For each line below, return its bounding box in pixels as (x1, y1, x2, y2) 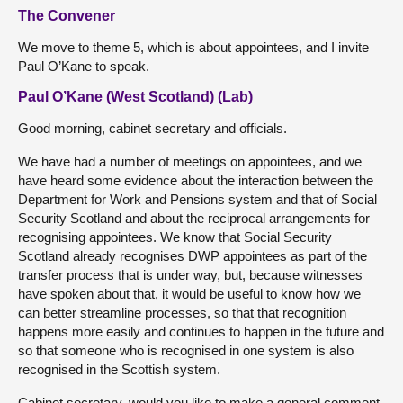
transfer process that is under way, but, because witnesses (18, 266, 363, 282)
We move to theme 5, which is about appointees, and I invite (18, 39, 369, 55)
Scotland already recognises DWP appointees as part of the (18, 247, 367, 264)
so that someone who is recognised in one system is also (18, 342, 354, 358)
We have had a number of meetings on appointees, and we (18, 153, 362, 169)
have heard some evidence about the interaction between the (18, 172, 373, 188)
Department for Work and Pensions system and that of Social (18, 191, 377, 207)
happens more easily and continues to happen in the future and (18, 323, 384, 339)
